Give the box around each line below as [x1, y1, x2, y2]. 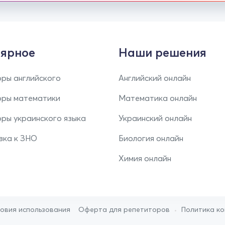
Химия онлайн [119, 153, 171, 163]
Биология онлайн [119, 133, 183, 143]
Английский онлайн [119, 73, 191, 83]
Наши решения [119, 45, 206, 60]
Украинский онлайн [119, 113, 192, 123]
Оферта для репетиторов [78, 205, 170, 214]
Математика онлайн [119, 93, 197, 103]
